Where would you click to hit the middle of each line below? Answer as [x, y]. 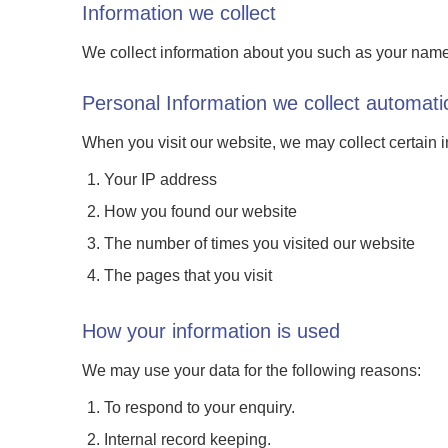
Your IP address [161, 179]
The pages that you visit [188, 275]
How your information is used [211, 331]
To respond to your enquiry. [200, 407]
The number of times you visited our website [260, 243]
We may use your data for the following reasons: [251, 370]
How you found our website [201, 211]
